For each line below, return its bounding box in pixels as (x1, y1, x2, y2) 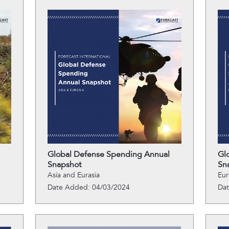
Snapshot (47, 159, 81, 170)
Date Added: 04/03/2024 (47, 183, 130, 192)
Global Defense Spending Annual (47, 149, 170, 159)
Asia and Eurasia (47, 171, 100, 179)
